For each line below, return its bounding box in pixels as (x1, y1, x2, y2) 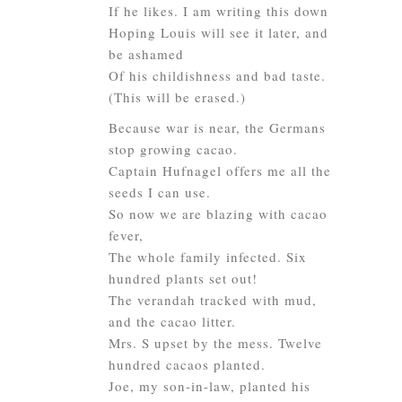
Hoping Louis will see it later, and (109, 23, 328, 41)
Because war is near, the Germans (109, 118, 326, 136)
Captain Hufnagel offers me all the (109, 162, 331, 179)
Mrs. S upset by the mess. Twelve (109, 334, 322, 352)
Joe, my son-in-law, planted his (109, 377, 310, 395)
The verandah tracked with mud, (109, 291, 317, 309)
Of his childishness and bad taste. (109, 66, 326, 84)
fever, (109, 226, 144, 244)
